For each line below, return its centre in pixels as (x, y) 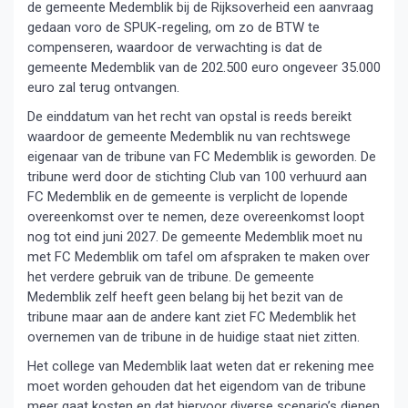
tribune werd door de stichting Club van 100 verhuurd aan (197, 177)
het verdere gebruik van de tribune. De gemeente (171, 277)
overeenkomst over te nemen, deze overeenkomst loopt (196, 217)
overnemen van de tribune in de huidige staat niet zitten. (194, 337)
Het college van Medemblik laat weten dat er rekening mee (201, 366)
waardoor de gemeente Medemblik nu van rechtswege (189, 137)
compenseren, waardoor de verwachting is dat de (175, 47)
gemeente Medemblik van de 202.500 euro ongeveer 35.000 (204, 67)
